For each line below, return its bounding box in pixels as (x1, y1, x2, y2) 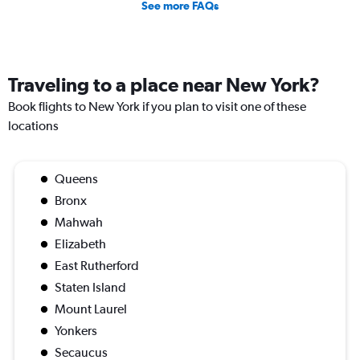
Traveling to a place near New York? (8, 73, 320, 96)
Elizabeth (55, 236, 106, 252)
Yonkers (55, 323, 97, 339)
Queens (55, 171, 98, 187)
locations (8, 118, 59, 134)
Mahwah (55, 215, 103, 231)
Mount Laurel (55, 301, 127, 317)
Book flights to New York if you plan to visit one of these (8, 99, 306, 115)
